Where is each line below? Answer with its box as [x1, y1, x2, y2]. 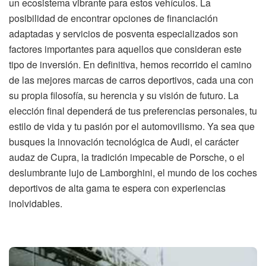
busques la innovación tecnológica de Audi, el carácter [9, 135, 239, 149]
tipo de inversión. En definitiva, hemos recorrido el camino [9, 58, 252, 72]
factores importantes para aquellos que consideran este [9, 42, 242, 56]
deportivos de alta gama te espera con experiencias [9, 181, 226, 195]
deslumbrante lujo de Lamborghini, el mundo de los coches [9, 166, 257, 180]
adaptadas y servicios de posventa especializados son [9, 27, 238, 41]
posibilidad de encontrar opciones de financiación [9, 11, 218, 26]
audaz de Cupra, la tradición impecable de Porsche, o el [9, 150, 245, 164]
